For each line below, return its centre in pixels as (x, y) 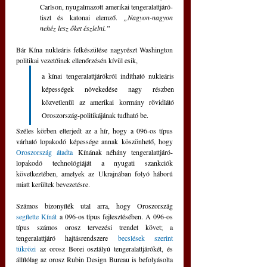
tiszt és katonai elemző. (82, 17)
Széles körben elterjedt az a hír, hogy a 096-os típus (94, 130)
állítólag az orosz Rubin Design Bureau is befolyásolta (94, 259)
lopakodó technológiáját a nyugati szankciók (94, 162)
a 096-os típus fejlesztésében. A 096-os (115, 216)
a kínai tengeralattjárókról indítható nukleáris (108, 75)
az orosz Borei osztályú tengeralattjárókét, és (104, 248)
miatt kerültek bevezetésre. (53, 184)
